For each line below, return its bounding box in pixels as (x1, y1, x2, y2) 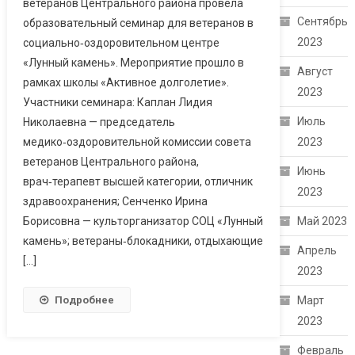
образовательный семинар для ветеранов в (22, 17, 254, 30)
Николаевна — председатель (22, 116, 175, 129)
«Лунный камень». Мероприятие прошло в (22, 56, 244, 70)
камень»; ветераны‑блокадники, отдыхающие (22, 235, 263, 248)
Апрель (297, 244, 338, 258)
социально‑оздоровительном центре (22, 36, 219, 50)
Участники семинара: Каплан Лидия (22, 96, 212, 109)
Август (297, 65, 334, 78)
